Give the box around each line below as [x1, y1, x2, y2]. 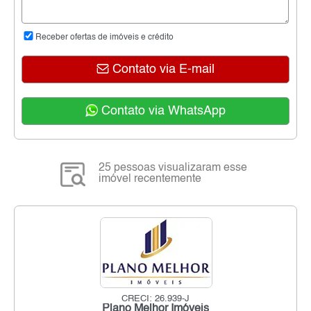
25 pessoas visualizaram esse [99, 162, 248, 174]
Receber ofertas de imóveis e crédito [35, 33, 174, 42]
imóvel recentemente [99, 174, 202, 185]
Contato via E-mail [109, 63, 215, 76]
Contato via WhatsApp [98, 105, 226, 118]
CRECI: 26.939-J [121, 294, 190, 304]
